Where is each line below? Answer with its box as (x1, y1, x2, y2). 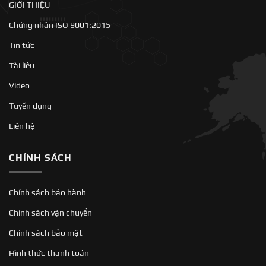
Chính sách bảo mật (9, 228, 83, 238)
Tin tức (9, 40, 34, 50)
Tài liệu (9, 60, 34, 70)
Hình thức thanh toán (9, 248, 89, 258)
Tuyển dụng (9, 100, 52, 110)
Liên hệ (9, 121, 34, 131)
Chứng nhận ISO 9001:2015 (9, 20, 110, 30)
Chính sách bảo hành (9, 188, 86, 198)
